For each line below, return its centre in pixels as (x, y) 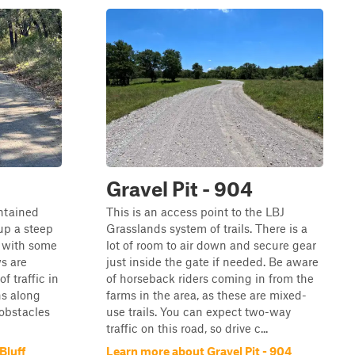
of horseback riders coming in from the (210, 278)
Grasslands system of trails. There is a (207, 228)
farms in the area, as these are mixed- (206, 295)
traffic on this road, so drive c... (187, 328)
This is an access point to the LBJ (195, 212)
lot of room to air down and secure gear (211, 245)
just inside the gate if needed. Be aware (212, 261)
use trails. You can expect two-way (198, 311)
